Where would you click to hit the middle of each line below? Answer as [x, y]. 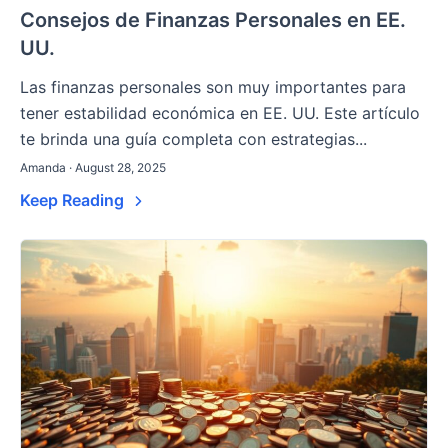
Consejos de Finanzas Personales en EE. [213, 20]
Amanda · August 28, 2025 [93, 168]
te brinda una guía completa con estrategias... [193, 139]
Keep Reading [74, 200]
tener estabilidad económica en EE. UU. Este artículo [220, 113]
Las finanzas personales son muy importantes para [213, 87]
